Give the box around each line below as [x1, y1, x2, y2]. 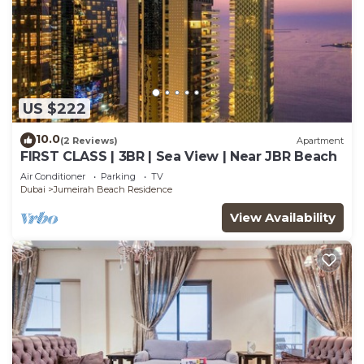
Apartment [297, 134, 344, 146]
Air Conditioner [20, 171, 85, 183]
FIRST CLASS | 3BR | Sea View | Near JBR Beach [20, 149, 337, 165]
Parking [101, 171, 136, 183]
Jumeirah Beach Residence [54, 184, 172, 196]
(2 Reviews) [60, 134, 118, 146]
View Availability [230, 210, 336, 226]
